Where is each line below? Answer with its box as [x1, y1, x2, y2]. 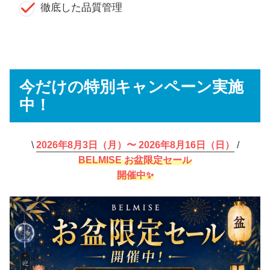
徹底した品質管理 [40, 1, 122, 13]
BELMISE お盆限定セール [78, 155, 192, 166]
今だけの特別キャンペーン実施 [19, 78, 243, 95]
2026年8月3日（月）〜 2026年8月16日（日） [36, 140, 234, 151]
